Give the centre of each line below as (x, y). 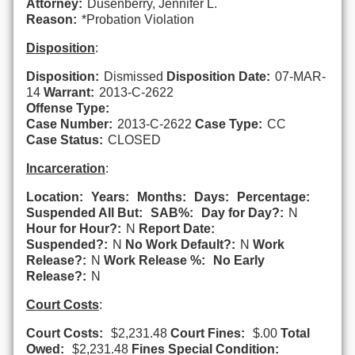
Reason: (51, 19)
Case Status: (64, 139)
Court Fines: (207, 333)
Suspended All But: (84, 212)
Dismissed (133, 76)
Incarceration (65, 168)
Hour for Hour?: (73, 228)
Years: (110, 197)
